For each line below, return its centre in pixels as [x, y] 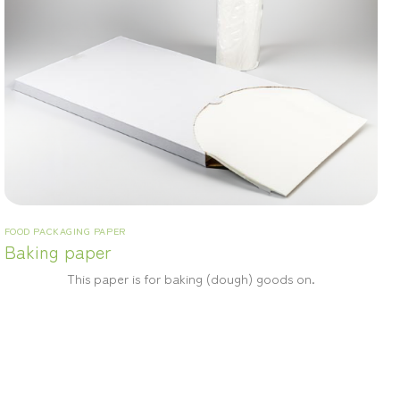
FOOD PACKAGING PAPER [65, 230]
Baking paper [58, 251]
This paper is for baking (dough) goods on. [191, 278]
